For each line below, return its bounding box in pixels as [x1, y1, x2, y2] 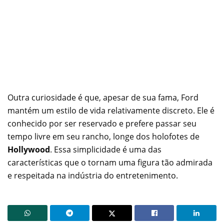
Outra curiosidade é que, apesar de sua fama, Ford [7, 91, 198, 103]
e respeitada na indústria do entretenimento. [7, 169, 178, 181]
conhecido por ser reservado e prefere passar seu [7, 117, 196, 129]
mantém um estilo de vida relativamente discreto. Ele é [7, 104, 214, 116]
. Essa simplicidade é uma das [50, 143, 161, 155]
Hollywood [7, 143, 50, 155]
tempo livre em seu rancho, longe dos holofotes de [7, 130, 199, 142]
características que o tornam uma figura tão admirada [7, 156, 212, 168]
